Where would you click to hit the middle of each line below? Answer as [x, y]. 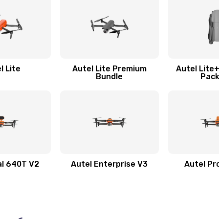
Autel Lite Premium [109, 69]
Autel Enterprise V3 [109, 164]
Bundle [109, 77]
